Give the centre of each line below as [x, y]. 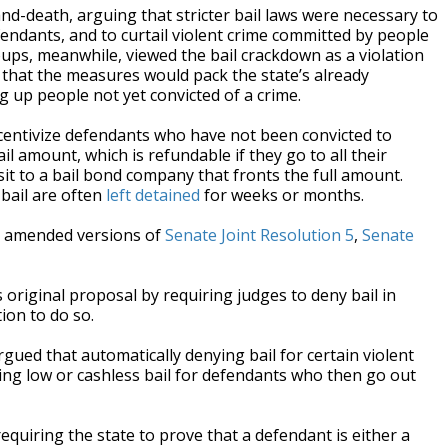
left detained [153, 195]
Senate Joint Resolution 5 [259, 235]
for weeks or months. [282, 195]
